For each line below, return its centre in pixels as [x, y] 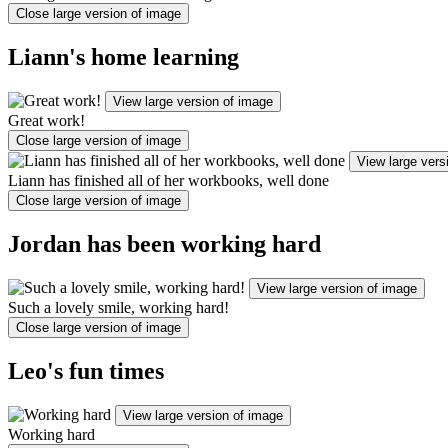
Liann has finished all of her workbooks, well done [168, 181]
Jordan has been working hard [164, 244]
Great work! [46, 121]
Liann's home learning [123, 57]
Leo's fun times [86, 371]
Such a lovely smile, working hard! [118, 308]
